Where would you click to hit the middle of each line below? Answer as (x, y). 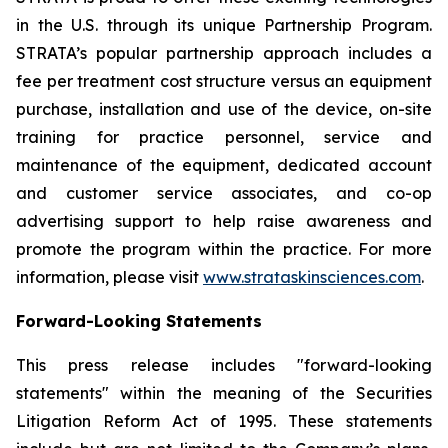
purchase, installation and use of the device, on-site (224, 109)
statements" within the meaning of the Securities (224, 393)
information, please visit (109, 277)
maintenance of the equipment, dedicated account (224, 165)
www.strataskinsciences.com (312, 277)
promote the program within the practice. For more (224, 249)
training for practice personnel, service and (224, 137)
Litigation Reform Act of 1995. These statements (224, 421)
